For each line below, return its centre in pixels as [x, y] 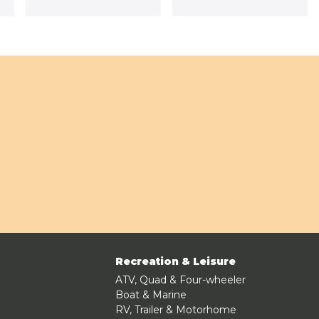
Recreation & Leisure [175, 261]
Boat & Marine [151, 295]
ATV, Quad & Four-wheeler [180, 280]
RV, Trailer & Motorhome [176, 310]
